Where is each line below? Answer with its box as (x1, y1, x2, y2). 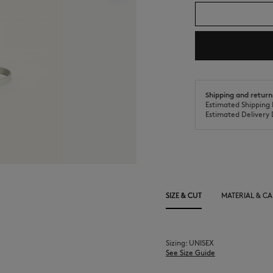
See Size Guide (166, 248, 215, 257)
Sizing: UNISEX (166, 238, 214, 247)
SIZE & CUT (166, 191, 202, 200)
